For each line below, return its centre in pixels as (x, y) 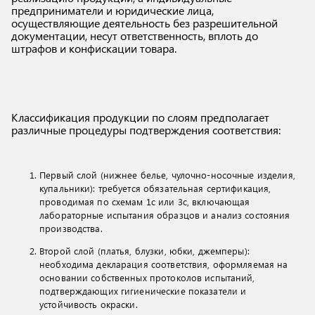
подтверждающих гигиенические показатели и (143, 291)
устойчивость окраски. (89, 304)
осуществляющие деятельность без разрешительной (144, 23)
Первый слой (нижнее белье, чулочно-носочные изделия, (167, 175)
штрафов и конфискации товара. (94, 48)
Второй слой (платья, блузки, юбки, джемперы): (144, 251)
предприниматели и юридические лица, (112, 10)
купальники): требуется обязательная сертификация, (155, 188)
